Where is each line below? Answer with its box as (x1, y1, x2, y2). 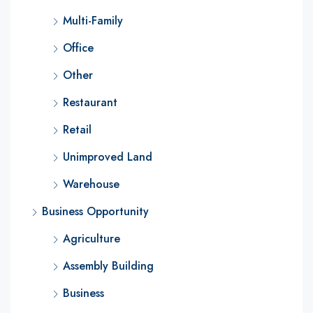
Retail (63, 122, 92, 138)
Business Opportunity (42, 203, 149, 219)
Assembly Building (63, 258, 154, 274)
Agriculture (63, 231, 120, 247)
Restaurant (63, 94, 117, 110)
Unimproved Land (63, 149, 152, 165)
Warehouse (63, 176, 119, 192)
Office (63, 40, 94, 56)
